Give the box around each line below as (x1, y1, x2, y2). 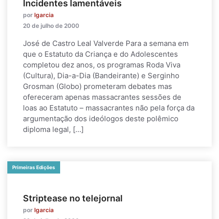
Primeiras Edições (12, 164, 55, 170)
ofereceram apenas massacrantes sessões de (23, 92, 181, 102)
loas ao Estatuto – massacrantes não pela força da (23, 103, 195, 112)
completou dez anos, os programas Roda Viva (23, 60, 180, 69)
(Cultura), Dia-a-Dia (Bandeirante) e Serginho (23, 71, 179, 80)
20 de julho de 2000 (23, 22, 79, 29)
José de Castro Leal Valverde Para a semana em (23, 39, 189, 48)
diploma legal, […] (23, 125, 84, 134)
